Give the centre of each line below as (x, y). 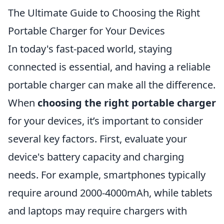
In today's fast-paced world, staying (90, 49)
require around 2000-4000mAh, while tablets (110, 193)
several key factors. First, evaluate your (97, 139)
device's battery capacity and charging (96, 157)
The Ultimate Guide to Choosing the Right (104, 13)
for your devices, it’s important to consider (105, 121)
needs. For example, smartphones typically (107, 175)
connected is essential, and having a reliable (109, 67)
